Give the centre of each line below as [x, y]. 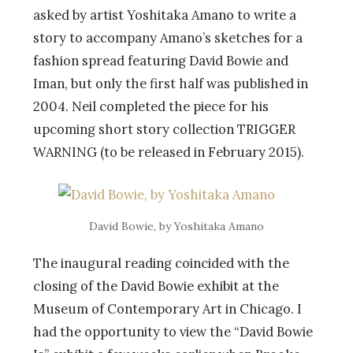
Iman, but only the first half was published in [171, 83]
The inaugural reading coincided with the [161, 263]
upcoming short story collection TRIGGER [164, 129]
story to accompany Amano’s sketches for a [168, 37]
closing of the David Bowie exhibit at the [156, 286]
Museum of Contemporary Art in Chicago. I [167, 308]
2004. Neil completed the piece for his [151, 106]
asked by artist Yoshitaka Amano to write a [165, 15]
